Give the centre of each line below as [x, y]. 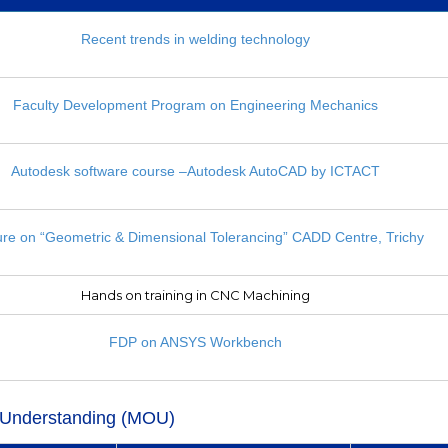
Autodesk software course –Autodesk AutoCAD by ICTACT [196, 170]
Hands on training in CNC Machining [196, 294]
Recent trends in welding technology [196, 38]
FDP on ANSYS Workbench [196, 341]
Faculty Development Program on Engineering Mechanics [196, 104]
